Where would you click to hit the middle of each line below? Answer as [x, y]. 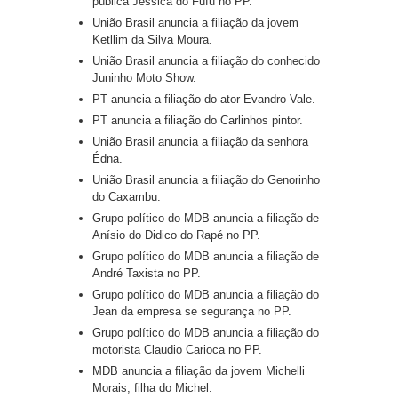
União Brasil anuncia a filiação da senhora [200, 142]
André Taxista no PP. [147, 274]
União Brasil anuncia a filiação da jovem [195, 23]
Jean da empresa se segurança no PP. [192, 312]
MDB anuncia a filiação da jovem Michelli [199, 371]
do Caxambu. [127, 197]
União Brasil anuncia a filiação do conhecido [206, 61]
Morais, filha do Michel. [152, 388]
